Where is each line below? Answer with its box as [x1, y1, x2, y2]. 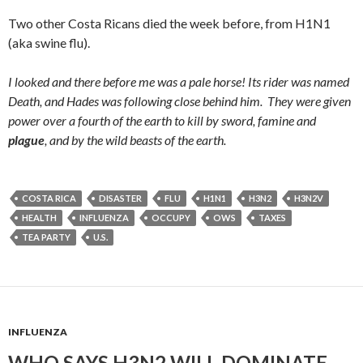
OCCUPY [152, 212, 190, 223]
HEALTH [22, 212, 57, 223]
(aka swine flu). [8, 35, 90, 50]
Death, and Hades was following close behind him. [8, 93, 267, 109]
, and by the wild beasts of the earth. [45, 132, 226, 147]
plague [8, 132, 45, 147]
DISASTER [99, 193, 142, 203]
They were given [267, 93, 351, 109]
